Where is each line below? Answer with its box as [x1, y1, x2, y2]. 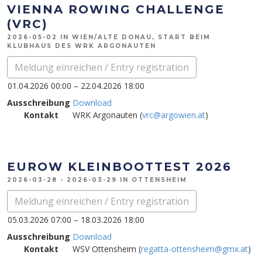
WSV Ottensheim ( [73, 243, 141, 254]
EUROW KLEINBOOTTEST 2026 [7, 160, 232, 174]
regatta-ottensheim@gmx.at [141, 243, 248, 254]
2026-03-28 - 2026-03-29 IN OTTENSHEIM [7, 176, 187, 184]
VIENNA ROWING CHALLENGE [7, 2, 225, 16]
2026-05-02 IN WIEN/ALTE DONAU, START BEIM [7, 33, 211, 41]
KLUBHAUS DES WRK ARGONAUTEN [7, 42, 156, 50]
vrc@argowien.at [142, 109, 205, 120]
